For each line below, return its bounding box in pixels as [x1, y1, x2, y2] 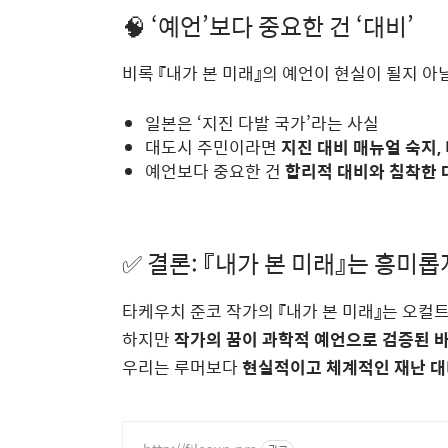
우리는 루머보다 [122, 353, 242, 380]
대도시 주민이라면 [145, 134, 281, 161]
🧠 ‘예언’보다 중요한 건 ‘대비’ [122, 8, 414, 45]
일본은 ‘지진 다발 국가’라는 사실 [145, 110, 379, 137]
